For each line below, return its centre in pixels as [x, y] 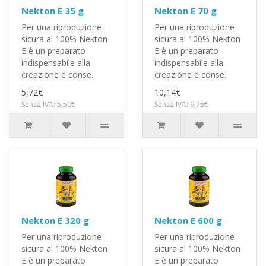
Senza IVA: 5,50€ [48, 104]
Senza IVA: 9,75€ [181, 104]
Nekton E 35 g [53, 11]
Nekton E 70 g [186, 11]
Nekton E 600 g [188, 220]
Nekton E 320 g [55, 220]
